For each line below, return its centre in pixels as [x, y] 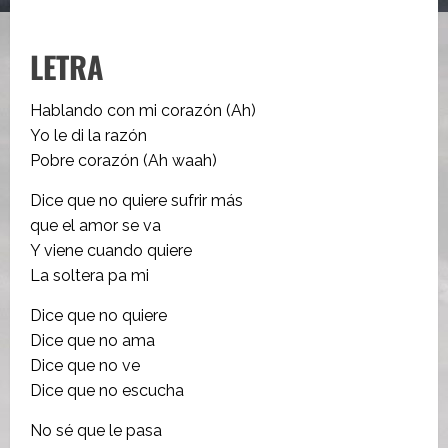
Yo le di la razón [88, 135]
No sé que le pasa [96, 430]
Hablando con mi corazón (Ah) [143, 110]
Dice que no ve [85, 365]
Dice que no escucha [107, 390]
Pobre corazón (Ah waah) [123, 160]
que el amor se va [95, 225]
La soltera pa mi [89, 275]
